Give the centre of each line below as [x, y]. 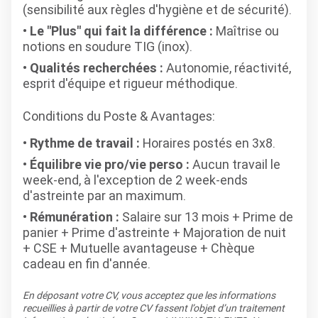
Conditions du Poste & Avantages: [119, 116]
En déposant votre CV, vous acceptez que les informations [149, 295]
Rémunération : [75, 217]
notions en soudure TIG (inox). [108, 46]
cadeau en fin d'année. [87, 264]
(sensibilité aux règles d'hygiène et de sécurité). [157, 10]
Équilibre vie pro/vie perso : [110, 164]
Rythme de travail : [85, 143]
